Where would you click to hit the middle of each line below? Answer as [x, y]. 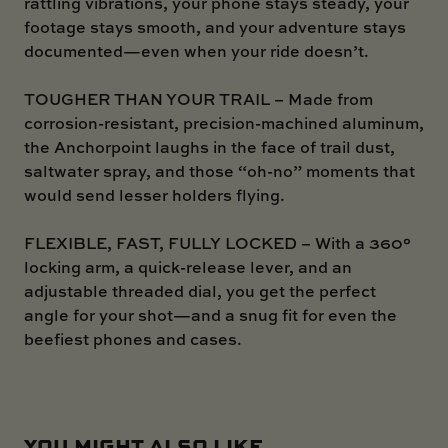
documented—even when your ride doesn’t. [196, 50]
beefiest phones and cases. [133, 338]
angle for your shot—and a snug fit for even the [210, 314]
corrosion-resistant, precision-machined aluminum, [224, 122]
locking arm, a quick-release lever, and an [188, 266]
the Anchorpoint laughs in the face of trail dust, [209, 146]
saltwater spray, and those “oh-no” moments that [219, 170]
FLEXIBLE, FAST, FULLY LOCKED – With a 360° [217, 242]
